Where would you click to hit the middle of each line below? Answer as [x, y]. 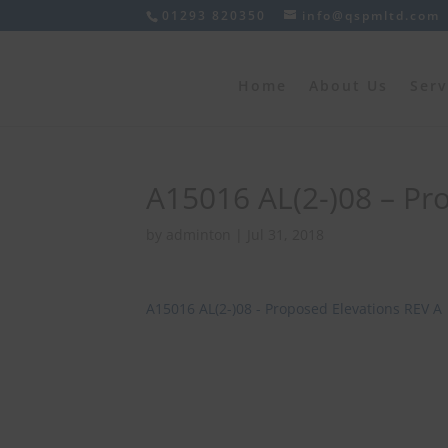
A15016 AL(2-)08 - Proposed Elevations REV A [294, 308]
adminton [199, 234]
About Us [349, 85]
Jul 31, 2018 [286, 234]
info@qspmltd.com [371, 15]
